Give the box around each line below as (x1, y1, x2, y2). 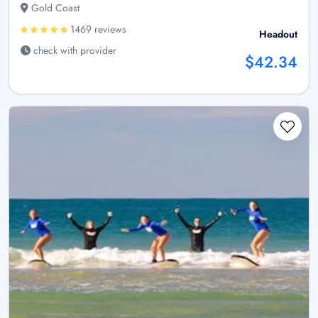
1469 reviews (67, 22, 126, 37)
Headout (259, 27, 297, 42)
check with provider (31, 43, 116, 58)
